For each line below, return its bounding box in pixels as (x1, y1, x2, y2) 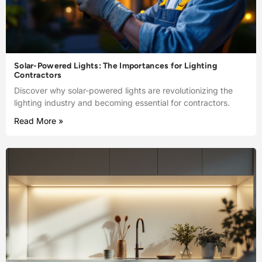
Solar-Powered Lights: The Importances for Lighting (14, 61, 217, 71)
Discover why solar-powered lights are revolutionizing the (14, 85, 233, 96)
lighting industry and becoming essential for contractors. (14, 98, 230, 108)
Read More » (14, 116, 63, 126)
